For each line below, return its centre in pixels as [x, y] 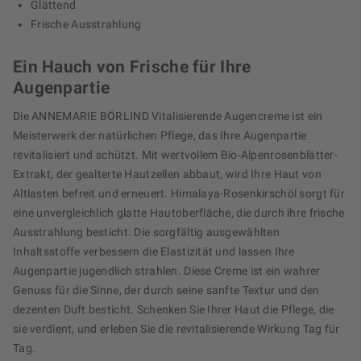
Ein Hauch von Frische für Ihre [132, 67]
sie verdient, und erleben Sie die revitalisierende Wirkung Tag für [176, 329]
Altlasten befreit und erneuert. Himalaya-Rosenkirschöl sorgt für [179, 194]
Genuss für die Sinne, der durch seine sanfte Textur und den [166, 290]
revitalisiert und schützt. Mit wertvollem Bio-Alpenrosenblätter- [175, 155]
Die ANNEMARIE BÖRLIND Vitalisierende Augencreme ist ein [168, 116]
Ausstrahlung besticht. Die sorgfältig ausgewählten [146, 232]
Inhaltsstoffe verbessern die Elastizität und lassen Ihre [154, 252]
